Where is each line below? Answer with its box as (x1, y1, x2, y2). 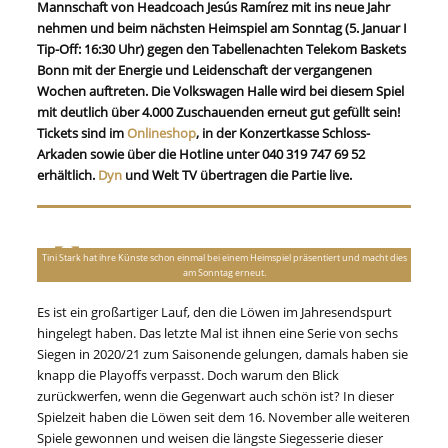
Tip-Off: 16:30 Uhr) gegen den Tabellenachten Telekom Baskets (37, 40, 407, 58)
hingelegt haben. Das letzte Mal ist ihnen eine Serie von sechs (37, 324, 399, 343)
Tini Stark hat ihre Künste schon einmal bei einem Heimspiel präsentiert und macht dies (41, 251, 407, 265)
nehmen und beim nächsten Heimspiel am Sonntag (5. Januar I (37, 19, 408, 37)
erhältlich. (37, 166, 99, 184)
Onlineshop (127, 124, 197, 142)
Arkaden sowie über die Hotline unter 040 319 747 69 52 (37, 145, 366, 163)
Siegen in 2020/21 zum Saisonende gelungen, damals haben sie (37, 345, 409, 364)
